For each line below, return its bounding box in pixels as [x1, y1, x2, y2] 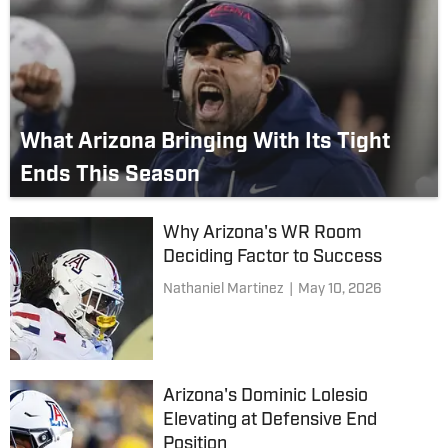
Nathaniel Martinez [162, 282, 284, 297]
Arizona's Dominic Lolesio [162, 386, 368, 406]
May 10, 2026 [297, 282, 382, 297]
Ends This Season [20, 164, 200, 187]
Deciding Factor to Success [162, 248, 382, 267]
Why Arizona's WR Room [162, 224, 362, 243]
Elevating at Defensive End [162, 410, 377, 430]
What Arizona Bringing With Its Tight [20, 131, 390, 154]
